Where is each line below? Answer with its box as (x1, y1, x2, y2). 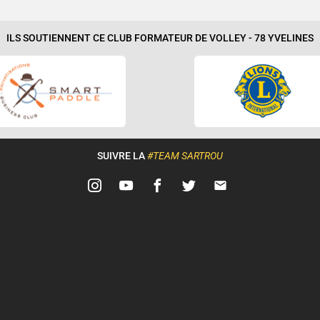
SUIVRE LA (97, 150, 147, 163)
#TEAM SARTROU (147, 150, 223, 163)
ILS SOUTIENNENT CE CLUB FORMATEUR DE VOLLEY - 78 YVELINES (6, 32, 314, 45)
